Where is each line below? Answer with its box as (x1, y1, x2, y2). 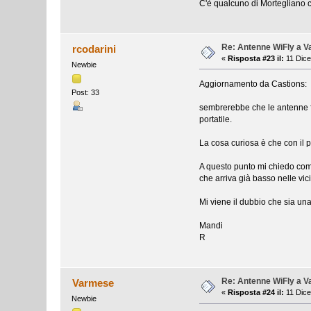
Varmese (72, 277, 114, 289)
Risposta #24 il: (228, 288, 285, 297)
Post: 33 (72, 88, 100, 97)
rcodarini (72, 42, 116, 55)
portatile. (199, 114, 232, 124)
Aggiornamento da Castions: (199, 78, 307, 89)
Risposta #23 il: (228, 53, 285, 62)
